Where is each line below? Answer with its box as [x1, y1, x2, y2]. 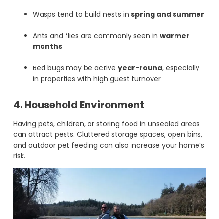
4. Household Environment [13, 98, 144, 112]
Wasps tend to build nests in [32, 9, 131, 20]
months [32, 42, 62, 52]
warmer [159, 31, 190, 41]
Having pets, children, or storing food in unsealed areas [13, 119, 200, 129]
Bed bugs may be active [32, 63, 118, 73]
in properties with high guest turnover [32, 74, 161, 84]
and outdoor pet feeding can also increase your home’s [13, 140, 204, 151]
